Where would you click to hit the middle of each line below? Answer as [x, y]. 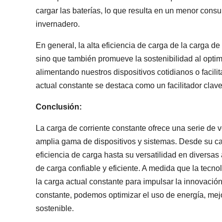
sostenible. [55, 208]
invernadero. [58, 24]
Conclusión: [59, 107]
